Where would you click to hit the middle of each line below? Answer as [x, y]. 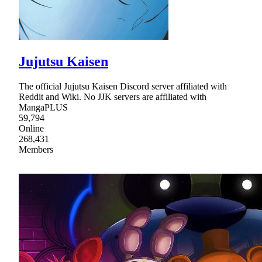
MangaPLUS [43, 108]
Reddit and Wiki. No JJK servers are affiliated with [113, 97]
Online [31, 129]
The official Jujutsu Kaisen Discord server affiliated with [123, 87]
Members [36, 150]
